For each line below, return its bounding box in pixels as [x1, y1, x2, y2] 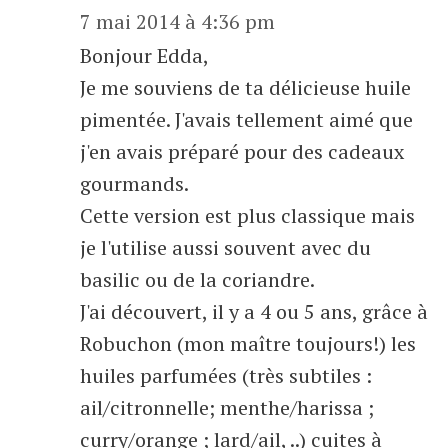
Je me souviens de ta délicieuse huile [80, 74, 411, 101]
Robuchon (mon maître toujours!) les [80, 330, 416, 357]
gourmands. [80, 170, 189, 197]
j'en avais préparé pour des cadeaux [80, 138, 404, 165]
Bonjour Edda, [80, 42, 209, 69]
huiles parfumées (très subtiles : [80, 362, 372, 389]
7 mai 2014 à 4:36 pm [80, 8, 275, 35]
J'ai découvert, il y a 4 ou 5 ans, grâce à [80, 298, 428, 325]
